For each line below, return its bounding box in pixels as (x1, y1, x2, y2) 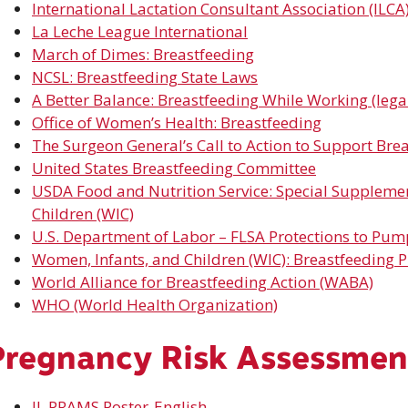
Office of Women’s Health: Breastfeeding (32, 111, 321, 133)
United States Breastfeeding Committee (32, 157, 316, 178)
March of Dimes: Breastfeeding (32, 43, 254, 65)
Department (63, 225, 150, 247)
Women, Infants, (32, 248, 152, 270)
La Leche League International (32, 20, 248, 42)
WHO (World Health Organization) (32, 293, 278, 315)
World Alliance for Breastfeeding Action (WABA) (32, 270, 373, 292)
